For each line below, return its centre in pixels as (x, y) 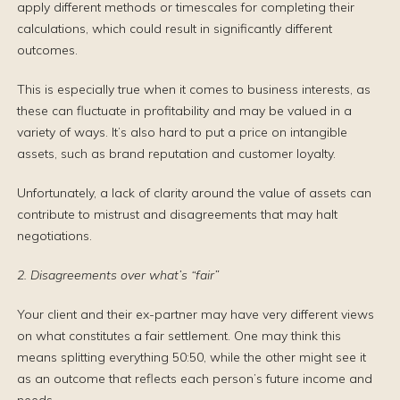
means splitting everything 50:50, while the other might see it (192, 357)
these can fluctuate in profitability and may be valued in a (184, 111)
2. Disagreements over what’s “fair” (118, 275)
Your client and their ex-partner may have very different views (196, 314)
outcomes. (47, 50)
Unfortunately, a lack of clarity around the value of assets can (194, 193)
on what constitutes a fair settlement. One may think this (179, 336)
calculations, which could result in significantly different (175, 29)
